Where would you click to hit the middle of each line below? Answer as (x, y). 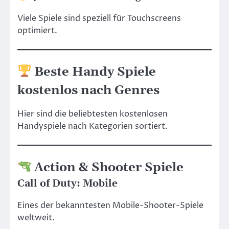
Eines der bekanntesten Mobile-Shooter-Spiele (110, 206)
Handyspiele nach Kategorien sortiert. (93, 127)
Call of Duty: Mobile (67, 184)
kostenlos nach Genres (88, 90)
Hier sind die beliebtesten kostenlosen (93, 114)
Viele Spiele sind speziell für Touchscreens (99, 18)
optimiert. (37, 30)
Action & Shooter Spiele (108, 168)
